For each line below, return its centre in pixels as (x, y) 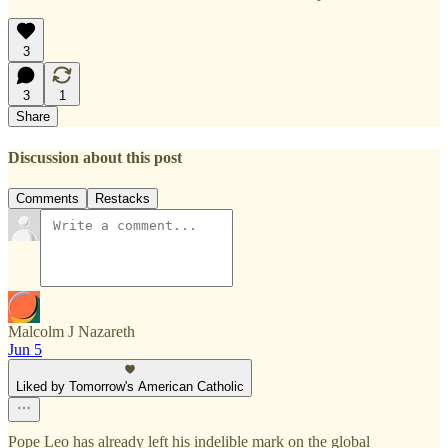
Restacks (122, 198)
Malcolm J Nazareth (71, 331)
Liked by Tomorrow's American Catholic (130, 386)
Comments (47, 198)
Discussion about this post (95, 157)
